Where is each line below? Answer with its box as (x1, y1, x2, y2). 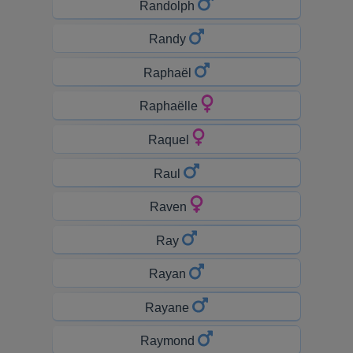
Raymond (139, 334, 198, 348)
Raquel (147, 132, 192, 147)
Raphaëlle (139, 98, 201, 113)
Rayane (145, 300, 193, 314)
